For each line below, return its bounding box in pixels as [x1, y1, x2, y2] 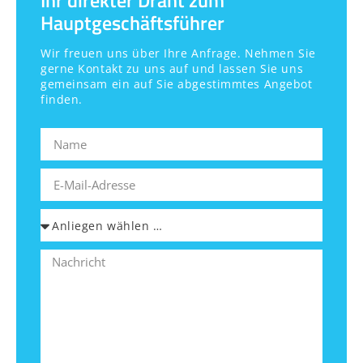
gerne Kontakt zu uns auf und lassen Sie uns [41, 60, 304, 76]
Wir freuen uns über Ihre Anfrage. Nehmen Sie [41, 45, 316, 61]
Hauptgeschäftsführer [41, 7, 224, 37]
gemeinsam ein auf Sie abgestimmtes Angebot [41, 75, 313, 92]
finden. [41, 91, 83, 107]
